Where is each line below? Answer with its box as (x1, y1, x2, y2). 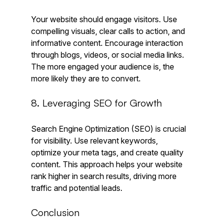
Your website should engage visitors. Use (31, 14, 179, 24)
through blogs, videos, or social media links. (31, 49, 186, 60)
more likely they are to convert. (31, 73, 141, 83)
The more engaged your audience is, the (31, 61, 176, 72)
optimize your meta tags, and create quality (31, 147, 185, 157)
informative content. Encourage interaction (31, 37, 185, 48)
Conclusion (31, 206, 79, 219)
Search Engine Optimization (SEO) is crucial (31, 123, 188, 134)
